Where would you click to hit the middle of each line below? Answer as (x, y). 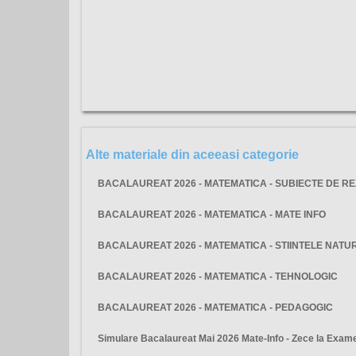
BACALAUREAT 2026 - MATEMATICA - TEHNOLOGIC (218, 276)
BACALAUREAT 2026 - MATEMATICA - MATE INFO (212, 214)
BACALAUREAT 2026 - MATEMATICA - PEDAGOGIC (215, 307)
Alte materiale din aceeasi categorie (192, 154)
